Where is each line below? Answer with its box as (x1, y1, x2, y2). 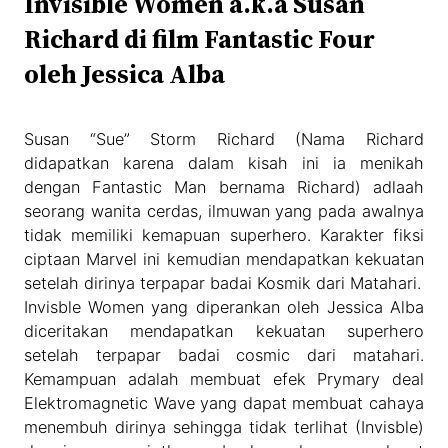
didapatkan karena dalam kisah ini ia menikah (24, 152, 424, 173)
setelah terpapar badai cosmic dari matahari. (24, 344, 424, 365)
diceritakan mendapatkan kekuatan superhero (24, 320, 424, 341)
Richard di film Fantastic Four (24, 21, 376, 58)
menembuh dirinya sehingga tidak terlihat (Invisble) (24, 416, 424, 437)
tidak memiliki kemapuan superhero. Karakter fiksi (24, 224, 424, 245)
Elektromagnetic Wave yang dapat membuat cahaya (24, 392, 424, 413)
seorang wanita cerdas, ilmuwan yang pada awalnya (24, 200, 424, 221)
